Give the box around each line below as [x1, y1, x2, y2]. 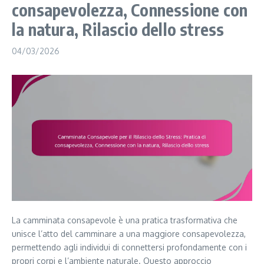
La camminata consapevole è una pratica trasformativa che [12, 215, 237, 226]
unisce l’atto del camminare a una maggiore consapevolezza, [12, 229, 246, 239]
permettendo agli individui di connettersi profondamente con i [12, 242, 247, 253]
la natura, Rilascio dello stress [12, 19, 225, 39]
